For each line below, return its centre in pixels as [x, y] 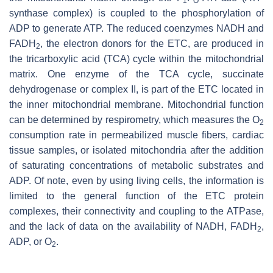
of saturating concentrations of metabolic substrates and [136, 165]
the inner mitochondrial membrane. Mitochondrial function [136, 104]
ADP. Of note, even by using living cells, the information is [136, 180]
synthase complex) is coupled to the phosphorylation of [136, 13]
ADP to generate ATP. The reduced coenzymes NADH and [136, 28]
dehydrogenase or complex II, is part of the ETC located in [136, 89]
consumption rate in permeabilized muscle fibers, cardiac [136, 135]
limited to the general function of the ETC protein [136, 196]
